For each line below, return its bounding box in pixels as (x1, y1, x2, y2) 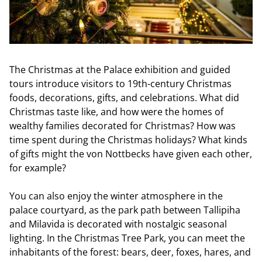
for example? (9, 161, 66, 174)
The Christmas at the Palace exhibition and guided (9, 63, 230, 76)
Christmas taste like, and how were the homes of (9, 105, 223, 118)
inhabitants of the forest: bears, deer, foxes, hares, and (9, 245, 251, 258)
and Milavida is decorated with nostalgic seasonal (9, 217, 227, 230)
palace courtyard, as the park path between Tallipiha (9, 203, 240, 216)
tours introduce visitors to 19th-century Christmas (9, 77, 232, 90)
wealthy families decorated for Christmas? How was (9, 119, 236, 132)
